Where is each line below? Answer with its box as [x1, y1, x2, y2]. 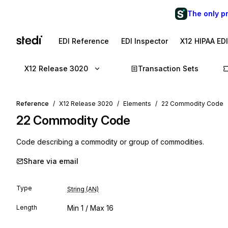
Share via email [23, 157, 78, 165]
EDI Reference [59, 37, 109, 45]
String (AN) [67, 185, 99, 193]
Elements [123, 100, 151, 107]
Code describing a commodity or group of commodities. [16, 137, 204, 146]
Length [16, 204, 37, 211]
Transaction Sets [138, 64, 198, 73]
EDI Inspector [121, 37, 168, 45]
